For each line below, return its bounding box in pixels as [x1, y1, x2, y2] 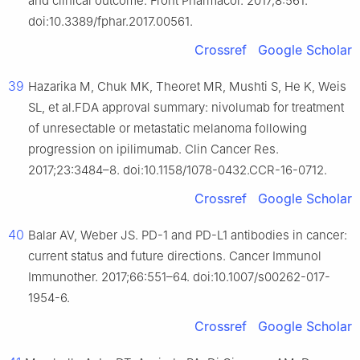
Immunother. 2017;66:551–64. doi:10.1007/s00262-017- [28, 269, 330, 285]
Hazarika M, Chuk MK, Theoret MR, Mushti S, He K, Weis [28, 79, 346, 95]
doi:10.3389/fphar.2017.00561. [28, 14, 193, 30]
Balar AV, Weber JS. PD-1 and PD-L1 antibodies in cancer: [28, 227, 347, 243]
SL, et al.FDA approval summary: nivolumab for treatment [28, 100, 344, 116]
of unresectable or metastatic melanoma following [28, 121, 307, 137]
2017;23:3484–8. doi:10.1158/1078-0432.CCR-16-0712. [28, 162, 327, 178]
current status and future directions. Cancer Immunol [28, 248, 321, 264]
